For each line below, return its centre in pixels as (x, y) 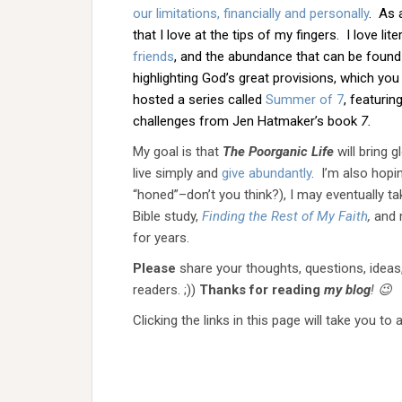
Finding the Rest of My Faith (285, 216)
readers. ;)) (166, 290)
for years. (161, 238)
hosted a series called (199, 100)
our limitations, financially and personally (251, 13)
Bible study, (167, 216)
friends (153, 57)
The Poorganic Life (278, 152)
